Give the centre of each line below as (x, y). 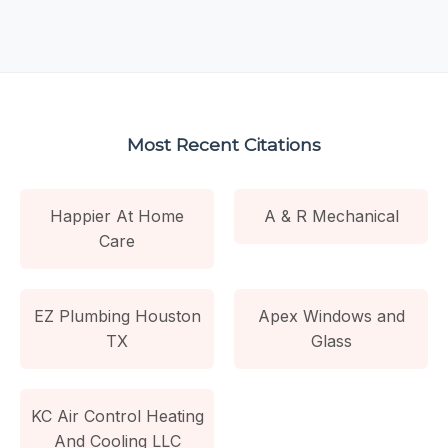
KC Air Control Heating (117, 415)
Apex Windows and (331, 315)
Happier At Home (117, 215)
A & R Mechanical (331, 215)
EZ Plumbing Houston (117, 315)
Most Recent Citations (224, 144)
